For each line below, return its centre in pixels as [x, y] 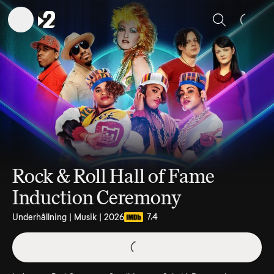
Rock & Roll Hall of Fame [113, 176]
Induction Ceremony [97, 198]
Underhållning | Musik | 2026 [68, 217]
